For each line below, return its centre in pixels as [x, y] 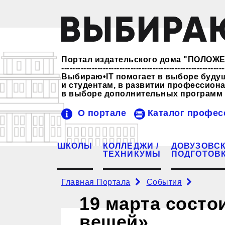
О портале [102, 113]
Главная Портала [96, 182]
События [164, 182]
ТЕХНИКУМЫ [132, 154]
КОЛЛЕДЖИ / [131, 146]
